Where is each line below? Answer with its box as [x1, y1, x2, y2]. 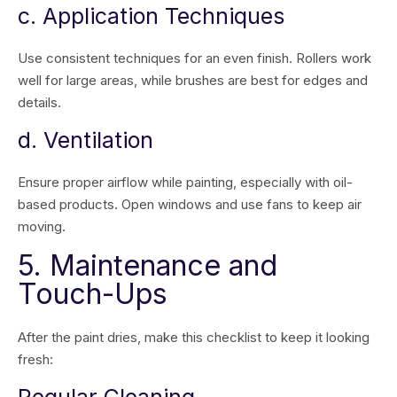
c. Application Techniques [18, 3, 284, 29]
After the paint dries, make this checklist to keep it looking [18, 329, 370, 346]
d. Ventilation [18, 127, 153, 153]
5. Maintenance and [18, 248, 277, 283]
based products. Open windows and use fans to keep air [18, 196, 362, 213]
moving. [18, 218, 66, 235]
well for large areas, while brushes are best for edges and [18, 72, 368, 89]
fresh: [18, 351, 53, 368]
